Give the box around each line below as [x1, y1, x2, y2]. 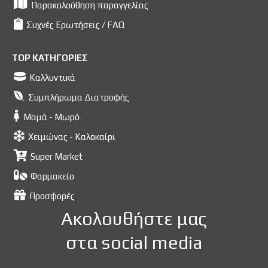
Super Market [31, 151, 83, 162]
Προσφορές [29, 190, 75, 201]
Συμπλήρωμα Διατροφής [28, 92, 129, 102]
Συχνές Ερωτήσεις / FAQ [26, 19, 124, 30]
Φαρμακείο [31, 170, 74, 181]
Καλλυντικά [29, 72, 75, 83]
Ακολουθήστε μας [60, 208, 208, 229]
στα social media [66, 232, 202, 253]
